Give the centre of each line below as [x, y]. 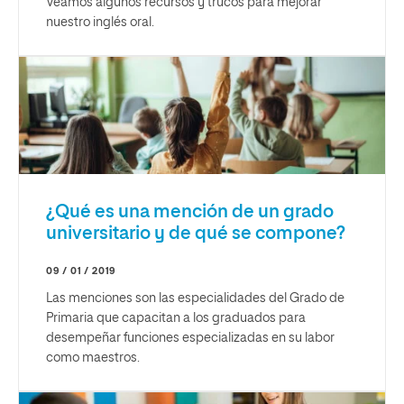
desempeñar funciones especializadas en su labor [190, 338]
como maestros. [93, 358]
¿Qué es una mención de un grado [190, 211]
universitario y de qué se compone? [196, 233]
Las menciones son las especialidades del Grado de [195, 298]
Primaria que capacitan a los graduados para [176, 318]
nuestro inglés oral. [100, 22]
